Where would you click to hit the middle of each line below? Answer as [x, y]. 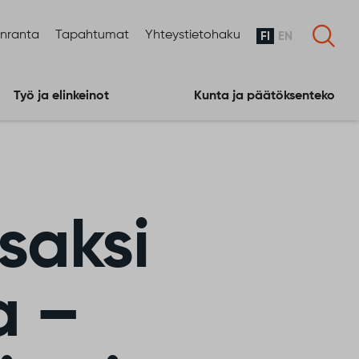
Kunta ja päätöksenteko [264, 96]
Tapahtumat [92, 35]
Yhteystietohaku [193, 35]
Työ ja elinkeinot [61, 96]
